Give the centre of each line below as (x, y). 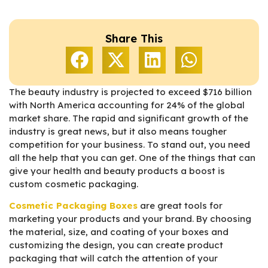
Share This (134, 38)
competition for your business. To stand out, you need (130, 144)
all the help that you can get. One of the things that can (132, 157)
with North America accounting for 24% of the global (127, 105)
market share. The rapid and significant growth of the (129, 118)
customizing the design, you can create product (116, 245)
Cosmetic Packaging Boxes (73, 206)
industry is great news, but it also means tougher (118, 131)
